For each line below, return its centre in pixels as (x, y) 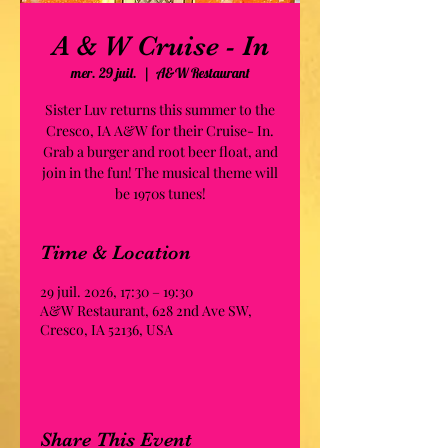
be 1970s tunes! (160, 193)
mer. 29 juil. (103, 73)
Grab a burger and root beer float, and (160, 151)
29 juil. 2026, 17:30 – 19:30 (116, 291)
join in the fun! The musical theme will (160, 172)
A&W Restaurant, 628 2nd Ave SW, (146, 310)
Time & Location (115, 252)
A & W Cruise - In (160, 46)
